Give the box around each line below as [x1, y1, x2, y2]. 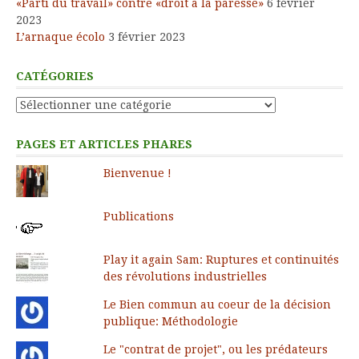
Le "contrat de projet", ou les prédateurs [103, 342, 328, 356]
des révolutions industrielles [103, 269, 267, 283]
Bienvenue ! [103, 166, 171, 179]
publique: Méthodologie [103, 314, 238, 328]
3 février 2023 [108, 30, 185, 43]
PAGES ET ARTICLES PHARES [16, 137, 192, 151]
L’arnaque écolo [16, 30, 105, 43]
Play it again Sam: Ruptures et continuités [103, 252, 339, 266]
